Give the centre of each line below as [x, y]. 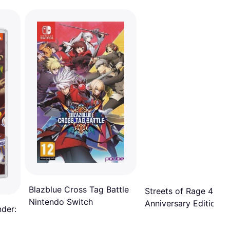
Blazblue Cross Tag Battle [79, 189]
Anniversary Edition [183, 203]
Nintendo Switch [61, 202]
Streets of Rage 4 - [182, 191]
